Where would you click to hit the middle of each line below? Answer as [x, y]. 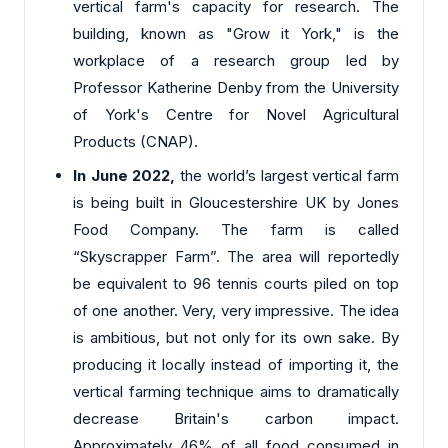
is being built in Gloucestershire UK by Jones [236, 203]
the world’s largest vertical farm [287, 176]
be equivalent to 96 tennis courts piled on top [236, 284]
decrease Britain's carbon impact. [236, 419]
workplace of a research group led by [236, 60]
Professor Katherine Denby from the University [236, 87]
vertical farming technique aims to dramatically [236, 392]
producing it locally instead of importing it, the [236, 365]
